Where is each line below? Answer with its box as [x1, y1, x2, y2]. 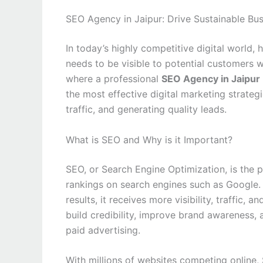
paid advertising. [66, 224, 140, 236]
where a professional [66, 73, 161, 85]
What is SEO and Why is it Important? [66, 133, 232, 146]
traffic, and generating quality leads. [66, 103, 227, 115]
